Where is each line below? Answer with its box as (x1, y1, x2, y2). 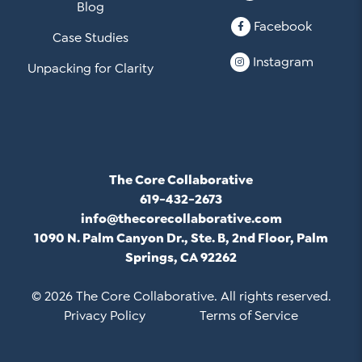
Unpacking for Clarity (27, 60, 154, 77)
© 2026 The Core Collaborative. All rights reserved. (31, 288, 331, 305)
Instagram (252, 53, 314, 70)
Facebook (254, 18, 312, 35)
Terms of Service (200, 307, 298, 324)
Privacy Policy (64, 307, 145, 324)
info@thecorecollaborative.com (80, 210, 282, 227)
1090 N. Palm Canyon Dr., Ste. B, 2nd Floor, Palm (34, 229, 328, 246)
